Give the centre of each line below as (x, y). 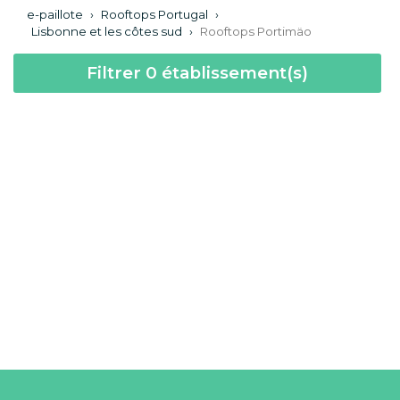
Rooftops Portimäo (256, 31)
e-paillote (55, 14)
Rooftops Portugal (154, 14)
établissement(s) (232, 72)
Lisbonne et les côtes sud (107, 31)
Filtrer (116, 72)
